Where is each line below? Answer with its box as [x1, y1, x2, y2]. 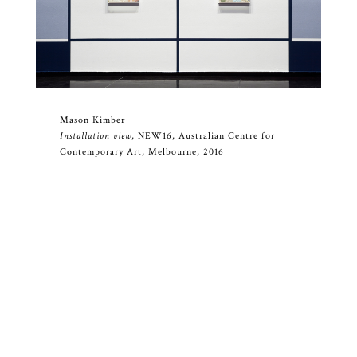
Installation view [59, 129, 131, 142]
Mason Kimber [59, 113, 125, 126]
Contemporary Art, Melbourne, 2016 [59, 145, 224, 158]
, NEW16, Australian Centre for [131, 129, 275, 142]
